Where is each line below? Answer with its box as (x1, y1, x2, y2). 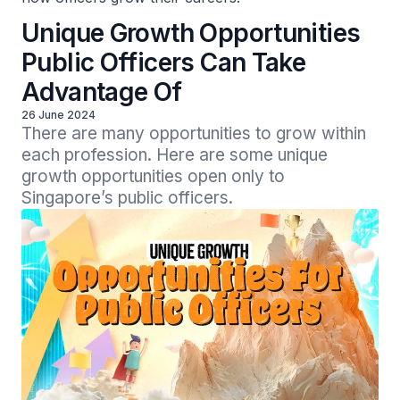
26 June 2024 (21, 108, 96, 121)
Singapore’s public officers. (21, 187, 233, 208)
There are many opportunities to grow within (21, 123, 366, 144)
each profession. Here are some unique (21, 145, 328, 165)
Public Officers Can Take (21, 47, 306, 78)
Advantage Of (21, 77, 182, 107)
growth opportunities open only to (21, 166, 285, 187)
